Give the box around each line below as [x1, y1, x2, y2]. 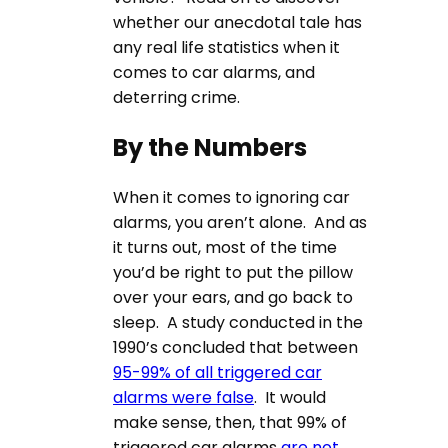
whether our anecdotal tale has [113, 10, 362, 34]
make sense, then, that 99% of [113, 410, 347, 434]
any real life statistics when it [113, 35, 340, 59]
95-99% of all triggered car [113, 360, 322, 384]
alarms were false [113, 385, 254, 409]
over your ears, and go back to [113, 285, 353, 309]
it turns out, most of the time [113, 235, 337, 259]
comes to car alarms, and [113, 60, 315, 84]
